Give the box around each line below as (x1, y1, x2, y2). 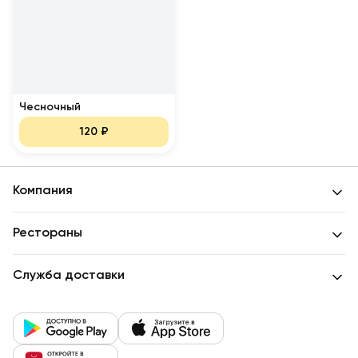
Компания (13, 185, 73, 197)
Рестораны (13, 227, 82, 240)
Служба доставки (13, 269, 125, 282)
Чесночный (19, 101, 81, 113)
